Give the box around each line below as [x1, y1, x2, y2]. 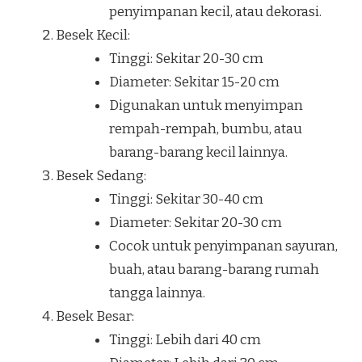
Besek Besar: [56, 307, 134, 325]
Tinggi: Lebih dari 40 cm [108, 330, 261, 348]
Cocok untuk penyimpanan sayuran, [108, 237, 338, 255]
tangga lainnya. [108, 284, 205, 301]
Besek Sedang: [56, 166, 146, 184]
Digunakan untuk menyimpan [108, 96, 303, 114]
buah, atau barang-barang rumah [108, 260, 319, 278]
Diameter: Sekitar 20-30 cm [108, 213, 282, 231]
